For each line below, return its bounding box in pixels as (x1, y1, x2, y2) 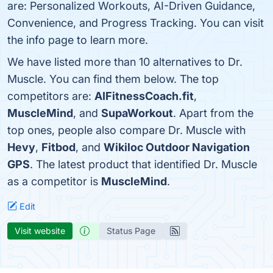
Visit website (15, 225, 65, 236)
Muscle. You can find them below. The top (7, 73, 219, 85)
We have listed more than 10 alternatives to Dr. (7, 55, 243, 68)
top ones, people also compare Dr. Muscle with (7, 124, 246, 136)
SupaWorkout (101, 107, 173, 119)
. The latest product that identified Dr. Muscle (30, 158, 257, 171)
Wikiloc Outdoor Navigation (104, 141, 250, 154)
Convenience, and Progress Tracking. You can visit (7, 16, 264, 29)
